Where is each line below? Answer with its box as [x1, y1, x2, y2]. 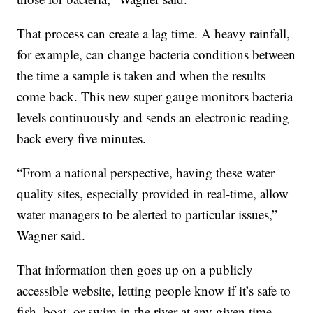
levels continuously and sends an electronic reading [17, 108, 290, 126]
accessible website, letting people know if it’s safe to [17, 281, 291, 299]
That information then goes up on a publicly [17, 260, 254, 278]
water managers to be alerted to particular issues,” [17, 205, 278, 223]
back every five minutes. [17, 129, 147, 147]
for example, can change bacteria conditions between [17, 45, 296, 63]
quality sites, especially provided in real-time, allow [17, 184, 289, 202]
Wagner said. [17, 226, 86, 244]
